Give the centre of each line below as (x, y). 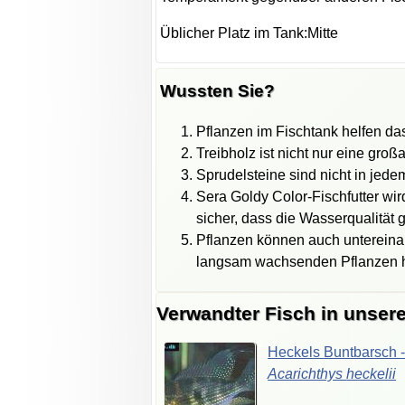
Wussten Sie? (218, 90)
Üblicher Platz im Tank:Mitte (250, 33)
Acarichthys (307, 373)
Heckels (296, 352)
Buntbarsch (363, 352)
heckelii (372, 373)
